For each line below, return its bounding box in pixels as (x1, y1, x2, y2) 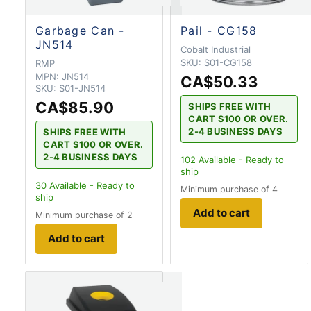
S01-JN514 (59, 82, 106, 94)
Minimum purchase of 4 (180, 183, 278, 194)
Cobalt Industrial (180, 43, 251, 55)
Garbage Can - (35, 23, 125, 37)
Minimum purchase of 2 (35, 209, 133, 220)
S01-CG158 (204, 56, 252, 68)
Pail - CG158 (180, 23, 258, 37)
